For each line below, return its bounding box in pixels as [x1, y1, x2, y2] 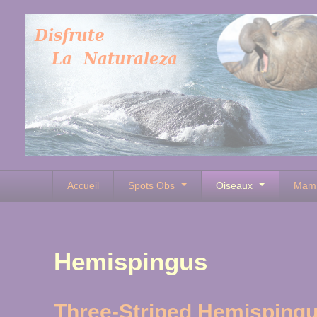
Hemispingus [54, 248, 207, 275]
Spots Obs [128, 180, 178, 191]
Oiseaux [216, 180, 255, 191]
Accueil [67, 180, 99, 191]
